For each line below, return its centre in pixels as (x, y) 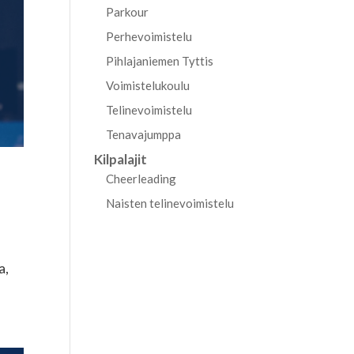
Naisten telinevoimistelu (170, 203)
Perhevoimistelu (149, 36)
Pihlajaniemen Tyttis (160, 61)
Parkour (128, 12)
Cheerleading (141, 179)
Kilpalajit (121, 159)
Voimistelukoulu (148, 85)
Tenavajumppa (144, 134)
